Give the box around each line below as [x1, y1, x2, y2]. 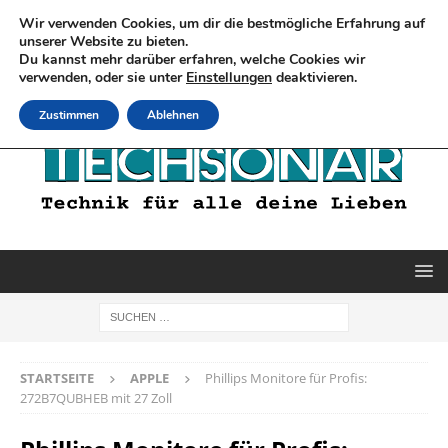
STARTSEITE [20, 368, 94, 387]
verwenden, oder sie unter [19, 68, 186, 87]
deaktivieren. [272, 68, 357, 87]
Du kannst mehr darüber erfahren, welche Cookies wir [19, 50, 365, 69]
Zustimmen [39, 107, 99, 123]
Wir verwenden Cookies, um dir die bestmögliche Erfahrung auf [19, 14, 425, 33]
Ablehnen [147, 107, 199, 123]
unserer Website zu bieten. [19, 32, 188, 51]
